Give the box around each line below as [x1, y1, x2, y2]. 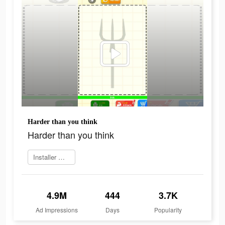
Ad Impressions [36, 205, 78, 214]
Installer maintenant [58, 152, 65, 162]
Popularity [154, 205, 182, 214]
